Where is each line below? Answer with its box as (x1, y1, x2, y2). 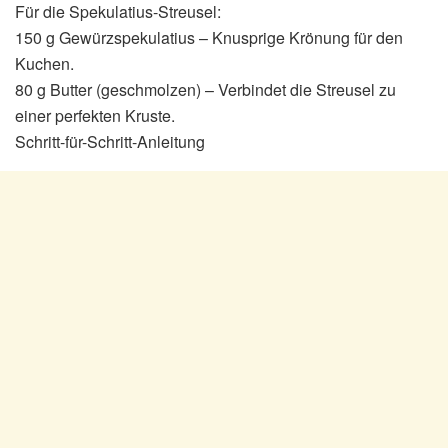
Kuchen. (15, 51, 74, 75)
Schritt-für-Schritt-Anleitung (15, 129, 205, 153)
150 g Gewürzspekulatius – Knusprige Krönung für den (15, 25, 403, 49)
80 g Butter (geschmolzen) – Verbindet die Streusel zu (15, 77, 396, 101)
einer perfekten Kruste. (15, 103, 175, 127)
